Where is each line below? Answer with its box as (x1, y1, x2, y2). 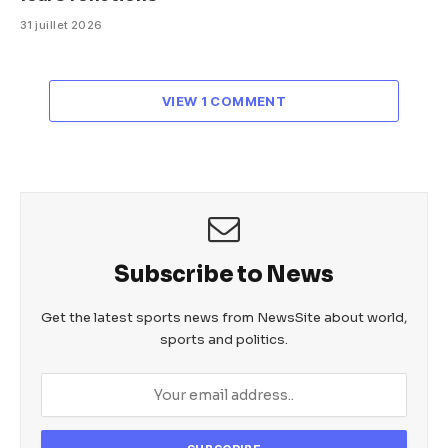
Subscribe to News (114, 260, 334, 288)
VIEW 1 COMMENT (161, 92, 287, 109)
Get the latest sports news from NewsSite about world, (41, 308, 407, 326)
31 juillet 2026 (20, 17, 103, 32)
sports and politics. (160, 330, 288, 348)
